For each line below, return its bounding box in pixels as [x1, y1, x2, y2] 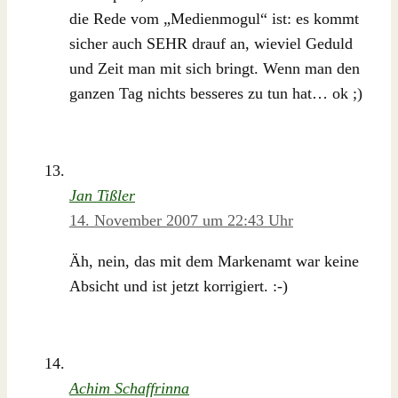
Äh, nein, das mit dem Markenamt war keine [69, 252, 359, 271]
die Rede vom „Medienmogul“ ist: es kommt [69, 10, 359, 28]
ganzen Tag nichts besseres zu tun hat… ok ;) [69, 84, 362, 103]
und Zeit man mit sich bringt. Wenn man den [69, 60, 360, 78]
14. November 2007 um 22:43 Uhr [69, 211, 293, 230]
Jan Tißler [69, 187, 135, 205]
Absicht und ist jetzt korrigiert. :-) [69, 277, 288, 296]
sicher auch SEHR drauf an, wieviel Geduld [69, 35, 353, 53]
